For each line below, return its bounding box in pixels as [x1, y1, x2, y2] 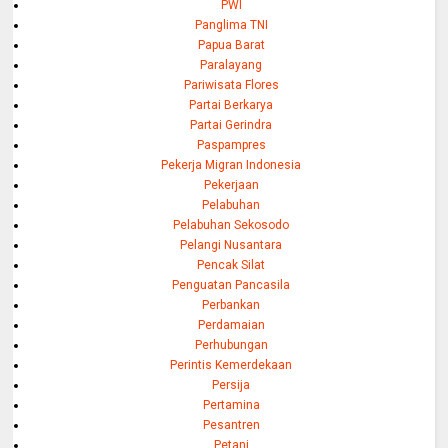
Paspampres [196, 138, 266, 153]
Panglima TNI [194, 18, 268, 33]
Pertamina [202, 398, 260, 413]
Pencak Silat [197, 258, 266, 273]
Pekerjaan [203, 178, 259, 193]
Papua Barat [197, 38, 265, 53]
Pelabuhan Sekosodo [173, 218, 290, 233]
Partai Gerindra [190, 118, 273, 133]
